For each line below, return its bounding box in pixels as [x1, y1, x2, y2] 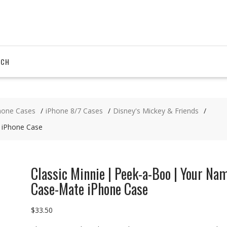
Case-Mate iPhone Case [30, 178, 148, 199]
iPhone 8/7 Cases [46, 106, 103, 116]
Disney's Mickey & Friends [113, 106, 199, 116]
